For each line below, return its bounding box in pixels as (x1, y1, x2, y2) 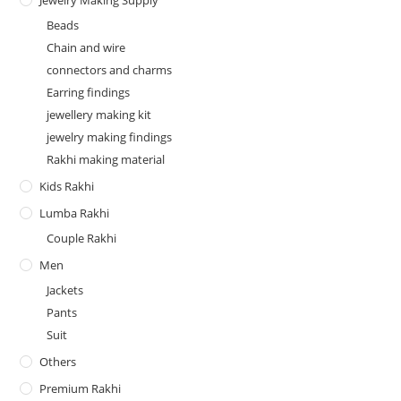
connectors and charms (47, 62, 173, 79)
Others (39, 354, 77, 371)
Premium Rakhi (39, 380, 122, 397)
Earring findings (47, 84, 131, 101)
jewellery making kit (47, 107, 152, 124)
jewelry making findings (47, 129, 173, 146)
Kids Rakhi (39, 178, 95, 195)
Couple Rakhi (47, 230, 117, 247)
